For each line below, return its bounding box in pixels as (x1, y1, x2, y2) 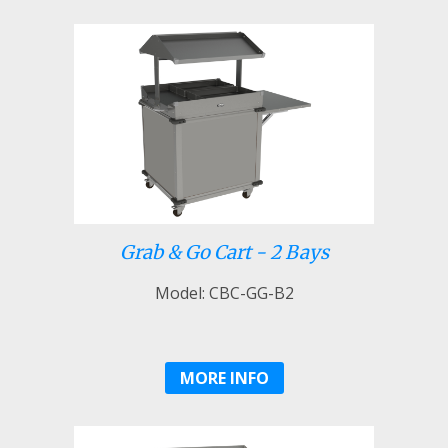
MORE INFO (179, 366, 269, 389)
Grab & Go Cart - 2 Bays (119, 240, 329, 264)
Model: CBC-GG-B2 (154, 281, 294, 304)
